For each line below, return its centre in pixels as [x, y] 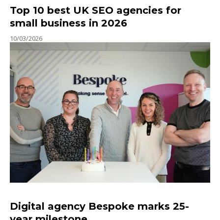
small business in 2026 [69, 23]
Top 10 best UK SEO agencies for [96, 11]
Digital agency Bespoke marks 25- [99, 206]
